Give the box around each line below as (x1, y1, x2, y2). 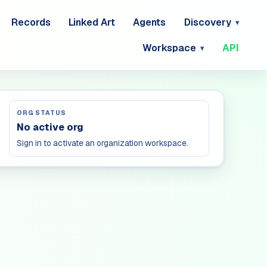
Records (11, 15, 51, 29)
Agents (133, 15, 166, 29)
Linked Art (68, 15, 115, 29)
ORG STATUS (17, 108, 66, 117)
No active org (17, 121, 83, 134)
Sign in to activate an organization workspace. (17, 138, 188, 149)
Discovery (184, 15, 231, 29)
